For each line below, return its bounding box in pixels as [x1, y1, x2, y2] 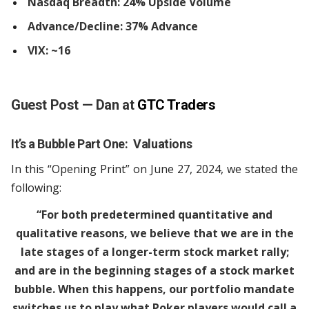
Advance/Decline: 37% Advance [28, 19, 201, 34]
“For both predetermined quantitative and [37, 207, 272, 223]
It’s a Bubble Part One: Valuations [11, 137, 192, 152]
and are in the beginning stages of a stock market [14, 263, 295, 279]
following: [11, 180, 61, 196]
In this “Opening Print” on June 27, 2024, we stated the [11, 161, 298, 177]
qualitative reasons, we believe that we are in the [15, 226, 294, 241]
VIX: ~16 [28, 43, 70, 59]
